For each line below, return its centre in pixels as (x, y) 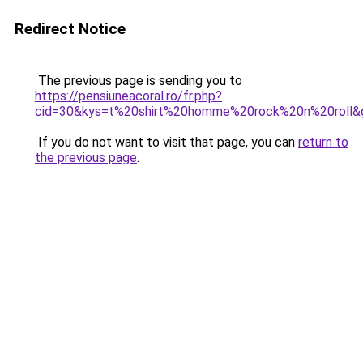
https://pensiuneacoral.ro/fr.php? (128, 96)
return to (323, 142)
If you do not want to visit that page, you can (167, 142)
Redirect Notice (70, 29)
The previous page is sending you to (139, 81)
